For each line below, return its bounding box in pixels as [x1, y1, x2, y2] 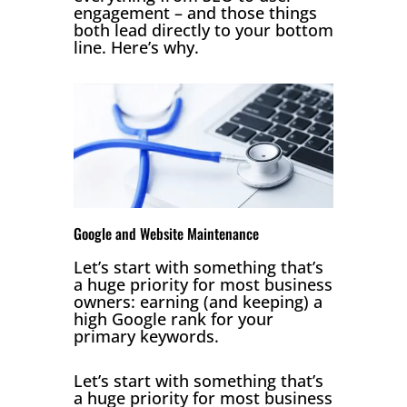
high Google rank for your [73, 308, 273, 331]
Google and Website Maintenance [73, 223, 259, 245]
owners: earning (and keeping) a [73, 291, 323, 313]
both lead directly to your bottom [73, 18, 333, 41]
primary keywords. [73, 325, 219, 348]
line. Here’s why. [73, 35, 199, 58]
